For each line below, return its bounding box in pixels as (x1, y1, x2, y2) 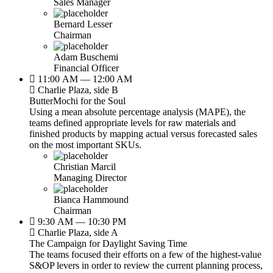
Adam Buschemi (54, 51, 118, 62)
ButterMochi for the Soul (29, 95, 126, 106)
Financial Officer (54, 62, 119, 73)
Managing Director (54, 172, 127, 183)
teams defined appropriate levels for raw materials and (29, 117, 236, 128)
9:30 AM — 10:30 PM (35, 216, 126, 227)
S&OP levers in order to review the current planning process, (29, 260, 263, 271)
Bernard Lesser (54, 18, 112, 29)
